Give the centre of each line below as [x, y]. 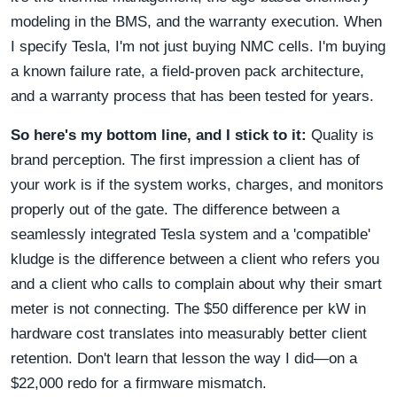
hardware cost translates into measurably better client [189, 333]
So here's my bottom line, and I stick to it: [159, 135]
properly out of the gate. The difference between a [175, 209]
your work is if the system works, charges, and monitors [197, 184]
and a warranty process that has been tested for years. [192, 96]
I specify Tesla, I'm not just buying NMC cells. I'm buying [198, 46]
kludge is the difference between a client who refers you [195, 259]
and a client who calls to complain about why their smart [196, 284]
